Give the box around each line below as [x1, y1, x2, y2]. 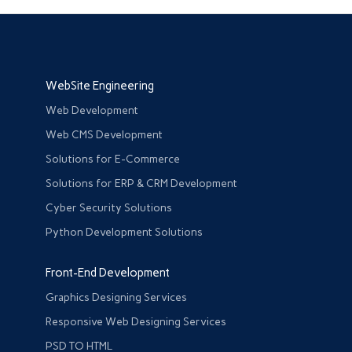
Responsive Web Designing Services [46, 314, 227, 328]
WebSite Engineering [46, 78, 155, 93]
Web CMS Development [46, 127, 163, 141]
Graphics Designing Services [46, 290, 188, 304]
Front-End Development [46, 265, 170, 280]
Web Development [46, 103, 139, 117]
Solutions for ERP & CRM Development [46, 176, 238, 190]
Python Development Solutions [46, 225, 203, 239]
